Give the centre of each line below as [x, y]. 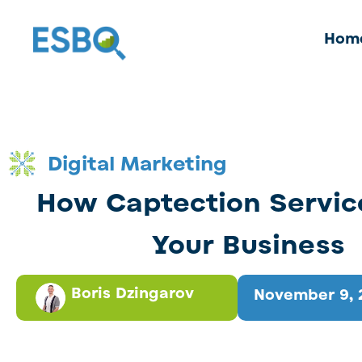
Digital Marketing [137, 164]
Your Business [249, 245]
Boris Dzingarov [132, 293]
